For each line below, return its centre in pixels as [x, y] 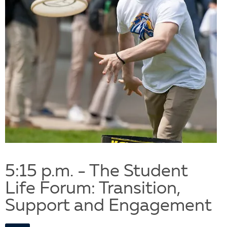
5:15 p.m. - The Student [97, 172]
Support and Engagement [108, 206]
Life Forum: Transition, [93, 189]
